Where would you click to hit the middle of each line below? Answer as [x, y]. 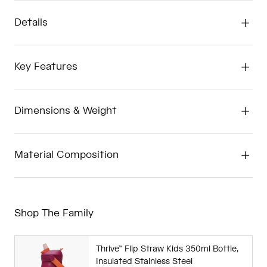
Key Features [46, 67]
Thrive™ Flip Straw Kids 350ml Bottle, [167, 249]
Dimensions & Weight [66, 111]
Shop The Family [54, 214]
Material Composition [66, 155]
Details [31, 23]
